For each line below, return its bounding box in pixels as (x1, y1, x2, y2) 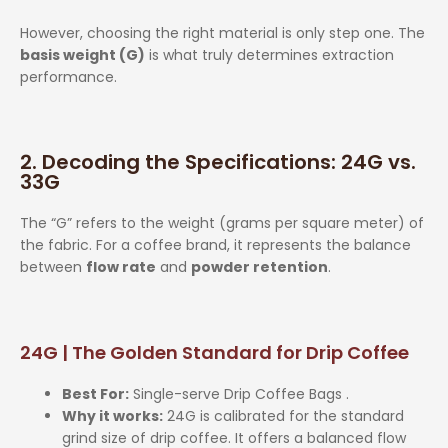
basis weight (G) (20, 44, 145, 65)
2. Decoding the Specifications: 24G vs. (20, 147, 416, 176)
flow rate (86, 256, 156, 277)
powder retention (191, 256, 328, 277)
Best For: (62, 383, 129, 404)
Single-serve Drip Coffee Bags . (129, 383, 349, 404)
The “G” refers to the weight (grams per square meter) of (20, 212, 424, 233)
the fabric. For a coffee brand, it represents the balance (20, 234, 411, 255)
